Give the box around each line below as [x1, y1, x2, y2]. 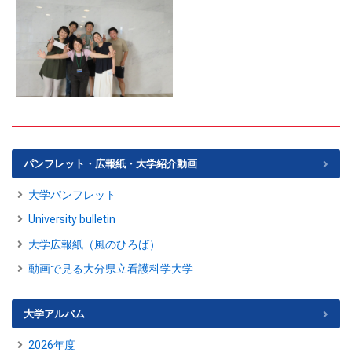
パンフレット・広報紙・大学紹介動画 [24, 158, 197, 170]
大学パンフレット [28, 188, 116, 201]
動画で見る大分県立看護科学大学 [28, 262, 193, 276]
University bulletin [28, 213, 115, 226]
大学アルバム [24, 308, 85, 321]
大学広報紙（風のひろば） [28, 237, 160, 251]
